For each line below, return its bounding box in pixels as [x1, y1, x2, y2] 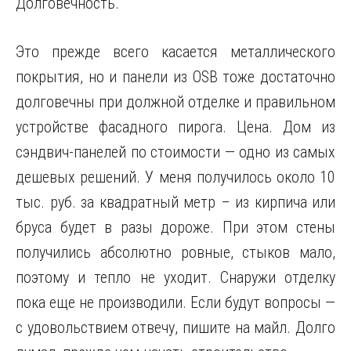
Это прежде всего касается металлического [16, 42, 335, 61]
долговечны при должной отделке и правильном [16, 92, 335, 111]
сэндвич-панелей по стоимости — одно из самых [16, 143, 335, 161]
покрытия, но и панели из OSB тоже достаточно [16, 67, 335, 86]
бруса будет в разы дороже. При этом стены [16, 218, 335, 237]
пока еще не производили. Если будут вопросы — [16, 293, 335, 312]
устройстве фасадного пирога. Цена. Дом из [16, 118, 335, 136]
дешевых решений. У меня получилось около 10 [16, 168, 335, 186]
